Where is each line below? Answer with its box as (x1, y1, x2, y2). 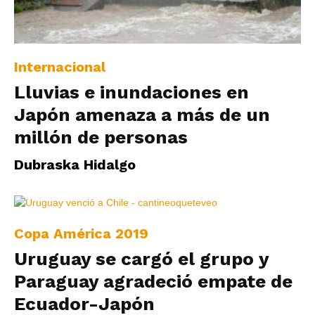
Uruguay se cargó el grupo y (14, 247, 269, 269)
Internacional (14, 58, 105, 75)
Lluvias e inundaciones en (14, 81, 249, 103)
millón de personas (14, 126, 188, 148)
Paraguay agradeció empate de (14, 270, 292, 292)
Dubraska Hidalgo (14, 155, 136, 173)
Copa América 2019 (14, 224, 148, 242)
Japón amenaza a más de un (14, 103, 270, 125)
